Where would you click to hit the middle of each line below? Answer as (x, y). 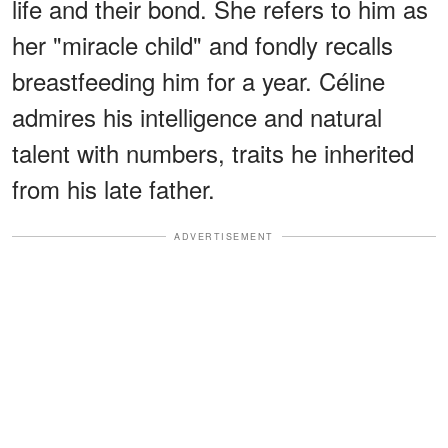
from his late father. (113, 188)
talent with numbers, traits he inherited (213, 152)
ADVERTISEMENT (224, 236)
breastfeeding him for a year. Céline (198, 80)
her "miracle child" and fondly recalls (202, 44)
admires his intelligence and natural (197, 116)
